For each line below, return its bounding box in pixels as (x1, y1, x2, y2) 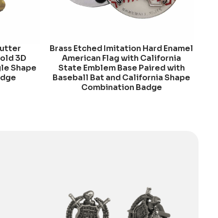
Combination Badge (81, 82, 162, 92)
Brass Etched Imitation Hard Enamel (50, 43, 194, 54)
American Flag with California (62, 53, 182, 63)
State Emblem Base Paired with (58, 62, 185, 73)
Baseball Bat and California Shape (53, 72, 191, 83)
